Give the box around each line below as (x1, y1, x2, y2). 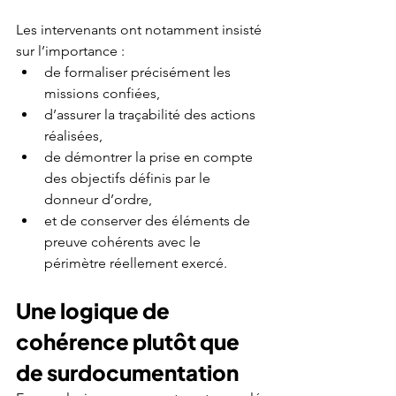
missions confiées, (44, 84, 160, 102)
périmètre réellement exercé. (44, 254, 227, 271)
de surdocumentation (16, 358, 239, 385)
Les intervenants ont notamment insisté (16, 20, 265, 38)
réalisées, (44, 126, 103, 144)
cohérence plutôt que (16, 327, 243, 354)
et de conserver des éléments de (44, 211, 254, 229)
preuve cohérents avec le (44, 232, 204, 250)
